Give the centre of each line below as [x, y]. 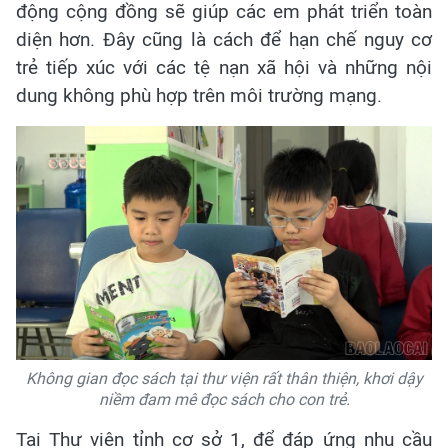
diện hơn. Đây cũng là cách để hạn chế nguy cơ [224, 40]
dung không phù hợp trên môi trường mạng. [199, 96]
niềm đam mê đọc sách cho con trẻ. [224, 400]
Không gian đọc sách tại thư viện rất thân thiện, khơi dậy [224, 379]
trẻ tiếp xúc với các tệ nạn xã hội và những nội [224, 68]
